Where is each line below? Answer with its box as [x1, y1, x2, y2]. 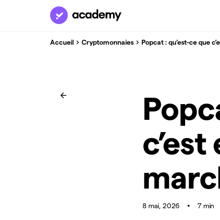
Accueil [50, 38, 74, 46]
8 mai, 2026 [142, 202, 180, 210]
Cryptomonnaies [82, 38, 134, 46]
